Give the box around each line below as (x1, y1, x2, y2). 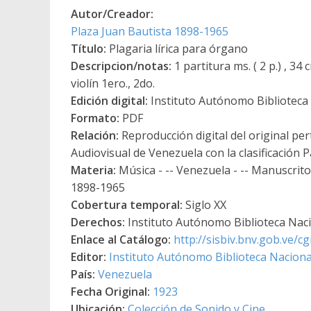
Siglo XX (183, 196, 226, 212)
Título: (71, 40, 106, 56)
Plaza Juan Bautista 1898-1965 (71, 23, 228, 39)
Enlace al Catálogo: (71, 231, 171, 247)
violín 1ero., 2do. (71, 75, 155, 91)
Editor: (71, 249, 106, 264)
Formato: (71, 110, 119, 126)
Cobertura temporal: (71, 196, 183, 212)
